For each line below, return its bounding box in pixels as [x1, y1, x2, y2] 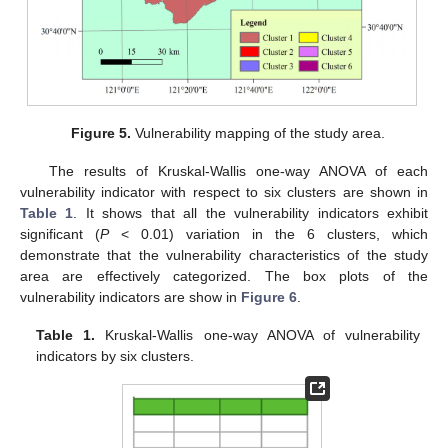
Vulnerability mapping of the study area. [131, 124, 386, 141]
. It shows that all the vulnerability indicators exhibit [73, 205, 429, 222]
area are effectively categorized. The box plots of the [20, 268, 428, 285]
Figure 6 [241, 289, 297, 306]
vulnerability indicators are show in [20, 289, 241, 306]
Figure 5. [71, 124, 132, 141]
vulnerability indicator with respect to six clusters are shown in [20, 184, 428, 201]
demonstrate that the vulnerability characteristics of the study [20, 247, 428, 264]
